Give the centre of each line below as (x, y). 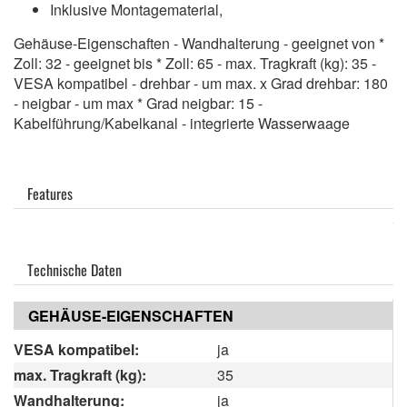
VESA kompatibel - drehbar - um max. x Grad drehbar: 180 (201, 83)
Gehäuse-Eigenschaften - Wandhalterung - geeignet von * (199, 43)
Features (50, 193)
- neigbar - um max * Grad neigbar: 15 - (138, 103)
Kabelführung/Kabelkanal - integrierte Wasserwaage (182, 123)
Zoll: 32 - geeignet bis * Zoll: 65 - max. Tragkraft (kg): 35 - (195, 63)
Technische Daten (74, 269)
